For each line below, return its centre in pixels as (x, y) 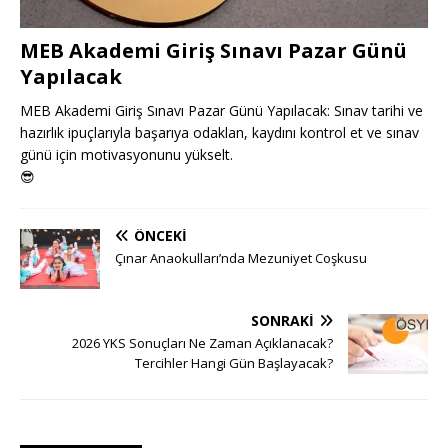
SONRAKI (282, 320)
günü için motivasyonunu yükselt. (126, 154)
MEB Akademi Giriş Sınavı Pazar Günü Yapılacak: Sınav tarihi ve (221, 110)
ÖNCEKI (160, 235)
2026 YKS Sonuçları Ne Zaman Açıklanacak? (202, 342)
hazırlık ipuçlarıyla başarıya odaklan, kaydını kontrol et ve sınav (219, 132)
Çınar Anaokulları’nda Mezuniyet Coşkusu (241, 257)
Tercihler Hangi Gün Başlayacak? (234, 362)
